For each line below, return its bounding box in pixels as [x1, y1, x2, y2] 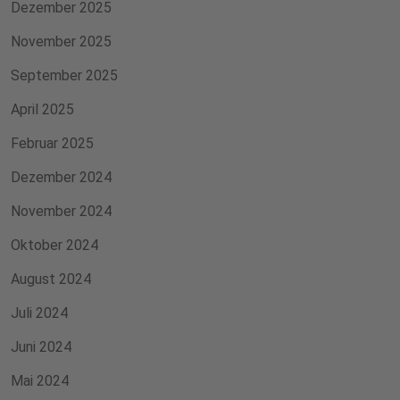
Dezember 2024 [11, 169, 112, 186]
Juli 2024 [11, 304, 68, 321]
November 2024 [11, 203, 112, 220]
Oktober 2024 [11, 237, 98, 254]
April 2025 [11, 101, 74, 118]
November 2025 [11, 33, 112, 50]
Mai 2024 [11, 372, 69, 389]
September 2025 [11, 67, 118, 84]
